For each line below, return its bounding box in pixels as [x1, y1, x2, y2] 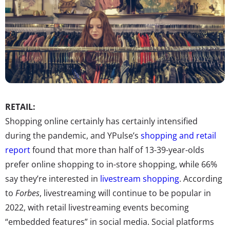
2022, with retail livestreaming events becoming [5, 202, 189, 214]
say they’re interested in [5, 173, 100, 185]
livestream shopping [100, 173, 179, 185]
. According [179, 173, 222, 185]
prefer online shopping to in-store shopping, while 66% [5, 159, 217, 170]
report [5, 144, 30, 156]
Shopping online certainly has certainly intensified [5, 116, 198, 127]
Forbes [15, 187, 40, 199]
